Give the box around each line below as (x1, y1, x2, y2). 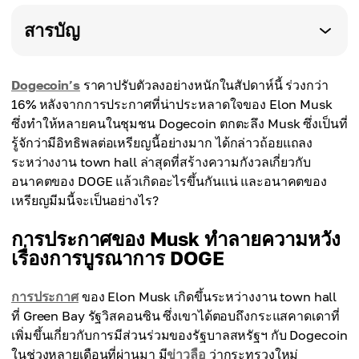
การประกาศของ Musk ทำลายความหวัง (11, 227, 341, 250)
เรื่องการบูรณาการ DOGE (11, 246, 224, 269)
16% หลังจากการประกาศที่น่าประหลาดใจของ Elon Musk (11, 96, 333, 112)
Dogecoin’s (11, 77, 80, 93)
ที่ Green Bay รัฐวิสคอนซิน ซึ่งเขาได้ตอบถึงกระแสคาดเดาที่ (11, 308, 340, 324)
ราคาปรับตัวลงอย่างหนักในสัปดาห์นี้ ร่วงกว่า (79, 77, 329, 93)
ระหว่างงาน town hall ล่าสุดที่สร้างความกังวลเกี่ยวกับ (11, 154, 311, 170)
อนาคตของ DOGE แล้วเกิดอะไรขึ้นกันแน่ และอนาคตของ (11, 173, 327, 189)
